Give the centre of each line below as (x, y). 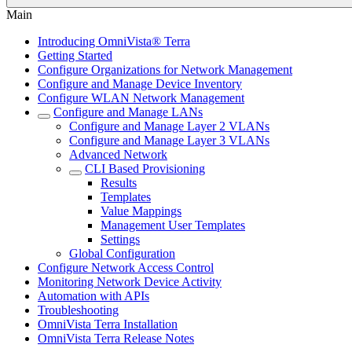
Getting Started (75, 55)
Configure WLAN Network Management (141, 98)
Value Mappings (141, 211)
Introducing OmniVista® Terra (114, 41)
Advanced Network (118, 154)
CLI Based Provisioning (145, 169)
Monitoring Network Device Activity (130, 282)
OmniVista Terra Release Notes (116, 338)
